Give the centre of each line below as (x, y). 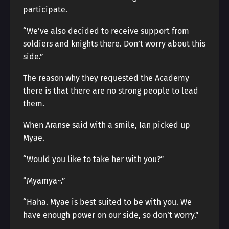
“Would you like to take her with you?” (94, 159)
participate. (45, 9)
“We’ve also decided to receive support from (106, 31)
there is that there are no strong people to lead (111, 91)
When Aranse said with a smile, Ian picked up (107, 125)
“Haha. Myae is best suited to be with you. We (107, 202)
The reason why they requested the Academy (106, 78)
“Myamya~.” (44, 181)
